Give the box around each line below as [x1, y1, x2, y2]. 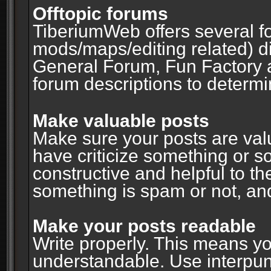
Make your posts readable [32, 215, 256, 236]
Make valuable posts [32, 110, 209, 131]
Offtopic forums [32, 4, 168, 24]
